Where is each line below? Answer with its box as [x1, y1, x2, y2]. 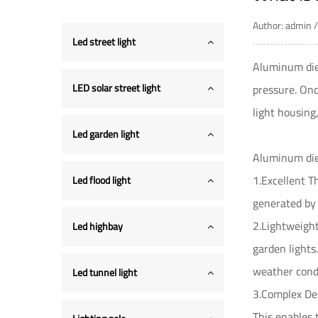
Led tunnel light [72, 263, 137, 282]
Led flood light [72, 171, 131, 190]
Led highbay [72, 217, 123, 236]
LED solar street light [72, 79, 160, 97]
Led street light [72, 33, 136, 51]
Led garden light [72, 125, 139, 143]
